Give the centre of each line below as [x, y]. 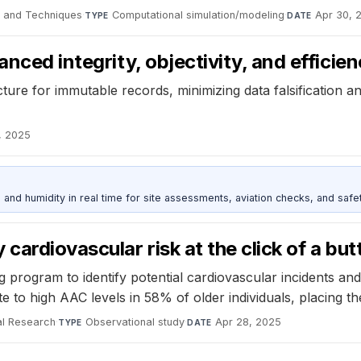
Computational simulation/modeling [199, 15]
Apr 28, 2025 [249, 322]
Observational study [135, 322]
